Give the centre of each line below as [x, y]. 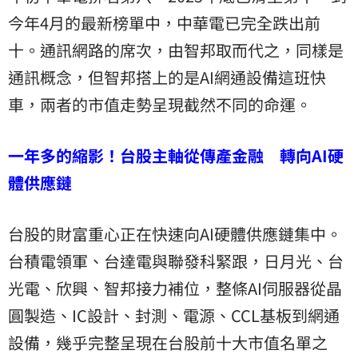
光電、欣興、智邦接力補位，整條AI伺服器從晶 [175, 288]
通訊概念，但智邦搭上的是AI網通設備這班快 [167, 78]
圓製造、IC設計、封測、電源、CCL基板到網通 [174, 316]
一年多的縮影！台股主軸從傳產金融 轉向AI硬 [176, 156]
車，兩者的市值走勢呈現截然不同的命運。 [160, 105]
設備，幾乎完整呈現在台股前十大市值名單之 [168, 343]
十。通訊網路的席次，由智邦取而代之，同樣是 [176, 50]
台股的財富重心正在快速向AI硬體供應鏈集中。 [175, 234]
